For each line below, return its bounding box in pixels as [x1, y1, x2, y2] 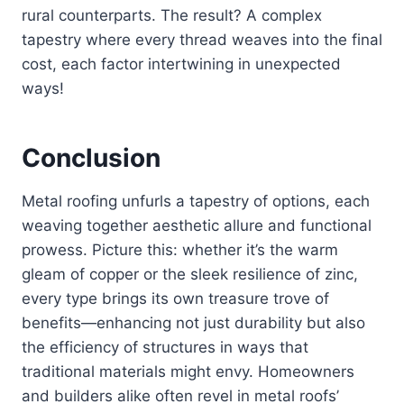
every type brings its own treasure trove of [22, 289, 329, 308]
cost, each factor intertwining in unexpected [22, 55, 341, 74]
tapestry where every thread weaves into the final [22, 31, 382, 50]
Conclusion [22, 142, 161, 174]
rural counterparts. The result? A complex [22, 6, 322, 25]
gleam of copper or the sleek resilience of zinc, [22, 265, 358, 284]
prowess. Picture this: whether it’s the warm [22, 241, 338, 260]
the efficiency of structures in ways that [22, 338, 308, 357]
